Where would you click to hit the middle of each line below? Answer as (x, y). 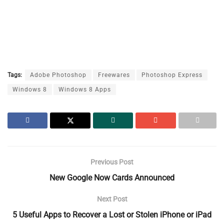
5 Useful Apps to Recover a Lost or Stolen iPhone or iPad (112, 215)
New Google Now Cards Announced (112, 178)
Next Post (112, 199)
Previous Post (112, 162)
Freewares (114, 75)
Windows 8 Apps (85, 90)
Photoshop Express (172, 75)
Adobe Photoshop (58, 75)
